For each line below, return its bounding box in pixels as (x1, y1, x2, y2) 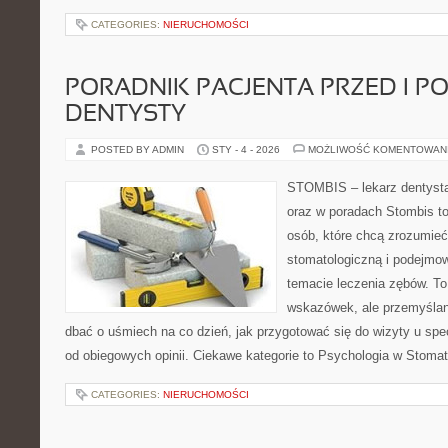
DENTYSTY (65, 104, 186, 126)
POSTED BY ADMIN (91, 144, 187, 155)
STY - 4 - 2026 (212, 144, 280, 155)
